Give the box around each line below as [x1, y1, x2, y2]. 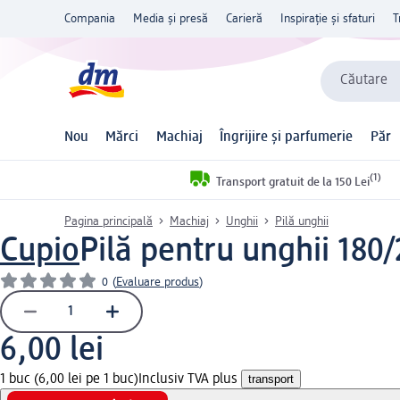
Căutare [340, 73, 387, 88]
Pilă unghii [275, 214, 329, 228]
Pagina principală [64, 214, 153, 228]
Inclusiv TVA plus [138, 371, 241, 387]
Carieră [226, 12, 262, 25]
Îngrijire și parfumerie [220, 130, 354, 146]
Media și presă [133, 12, 208, 25]
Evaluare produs [116, 275, 199, 288]
